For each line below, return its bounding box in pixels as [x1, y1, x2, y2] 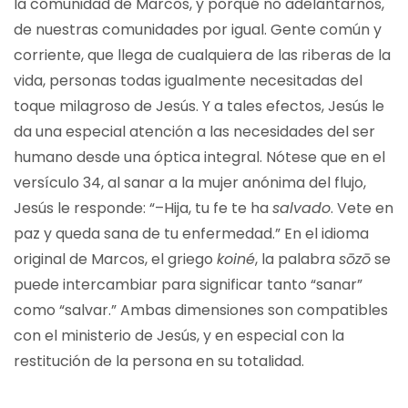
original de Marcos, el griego [14, 249, 217, 270]
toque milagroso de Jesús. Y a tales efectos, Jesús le [14, 96, 384, 117]
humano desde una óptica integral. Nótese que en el [14, 147, 385, 168]
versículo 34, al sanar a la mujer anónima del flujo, [14, 172, 366, 193]
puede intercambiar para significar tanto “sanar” [14, 274, 362, 295]
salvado [272, 198, 331, 219]
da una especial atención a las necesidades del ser [14, 121, 375, 142]
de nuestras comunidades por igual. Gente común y [14, 19, 382, 40]
